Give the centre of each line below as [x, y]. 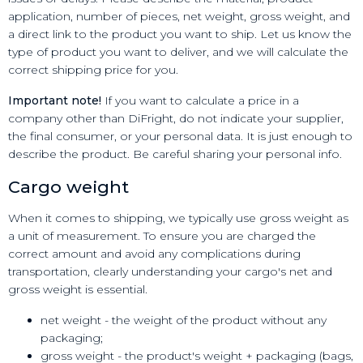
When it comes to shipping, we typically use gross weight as [178, 218]
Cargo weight [68, 187]
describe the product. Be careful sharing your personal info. [175, 154]
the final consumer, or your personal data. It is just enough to [180, 136]
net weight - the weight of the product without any [184, 320]
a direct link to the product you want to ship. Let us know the [180, 34]
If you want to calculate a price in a [200, 100]
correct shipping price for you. [93, 69]
